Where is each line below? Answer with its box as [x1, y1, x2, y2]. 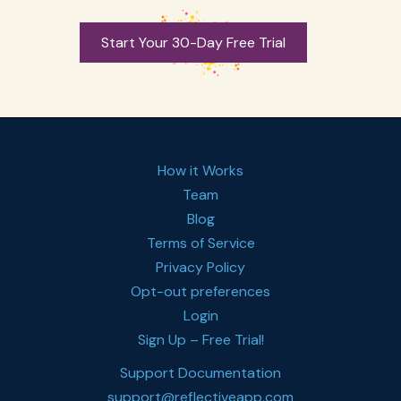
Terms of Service [146, 233, 255, 252]
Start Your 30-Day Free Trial [101, 32, 286, 52]
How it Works [158, 160, 243, 180]
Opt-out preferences [131, 281, 270, 301]
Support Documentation [120, 363, 281, 382]
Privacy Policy [156, 257, 245, 277]
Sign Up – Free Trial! [137, 329, 264, 349]
